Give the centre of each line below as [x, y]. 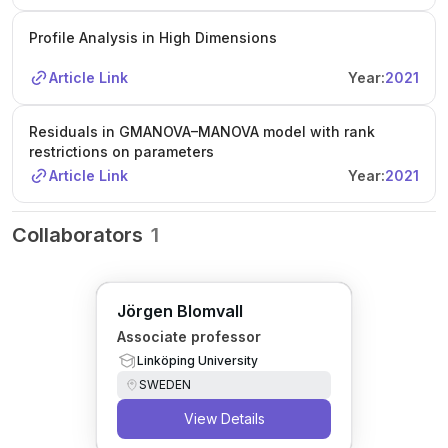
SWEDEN [165, 384]
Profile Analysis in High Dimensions [153, 37]
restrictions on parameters [121, 151]
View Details [224, 418]
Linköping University [197, 360]
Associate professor [189, 336]
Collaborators [77, 235]
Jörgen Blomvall [180, 311]
